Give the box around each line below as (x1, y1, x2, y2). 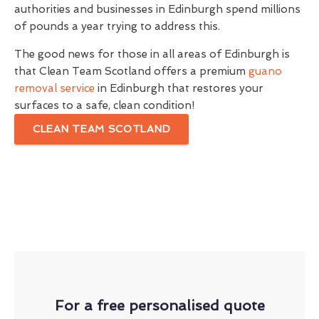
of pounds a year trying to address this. (14, 20, 220, 33)
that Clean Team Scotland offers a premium (14, 65, 249, 78)
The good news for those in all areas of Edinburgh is (14, 48, 290, 61)
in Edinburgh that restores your (95, 82, 263, 95)
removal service (14, 82, 95, 95)
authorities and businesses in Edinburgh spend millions (14, 3, 300, 16)
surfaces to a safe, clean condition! (14, 99, 194, 112)
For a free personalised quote (54, 297, 265, 314)
